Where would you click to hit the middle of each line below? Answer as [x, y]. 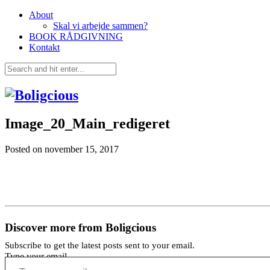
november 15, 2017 [82, 149]
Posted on [25, 149]
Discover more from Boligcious [80, 227]
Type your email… [41, 256]
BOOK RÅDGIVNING [76, 36]
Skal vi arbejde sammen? [100, 26]
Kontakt [44, 47]
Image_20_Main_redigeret [87, 123]
